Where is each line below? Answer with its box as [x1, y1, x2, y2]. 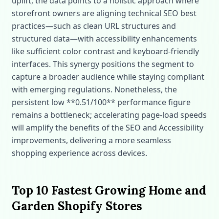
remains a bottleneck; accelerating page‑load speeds [12, 109, 207, 120]
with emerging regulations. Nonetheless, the [12, 84, 177, 95]
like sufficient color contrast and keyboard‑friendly [12, 46, 199, 57]
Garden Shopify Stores [12, 198, 142, 214]
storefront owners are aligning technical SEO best [12, 8, 197, 19]
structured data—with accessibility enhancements [12, 33, 197, 44]
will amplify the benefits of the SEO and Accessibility [12, 122, 203, 133]
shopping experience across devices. [12, 148, 147, 158]
